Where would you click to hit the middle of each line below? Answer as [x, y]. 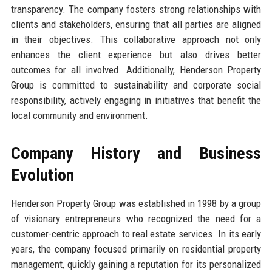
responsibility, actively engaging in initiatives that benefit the [136, 100]
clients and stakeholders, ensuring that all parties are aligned [136, 24]
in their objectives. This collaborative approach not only [136, 39]
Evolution [42, 175]
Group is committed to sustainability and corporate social [136, 85]
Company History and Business [136, 153]
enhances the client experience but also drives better [136, 54]
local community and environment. [79, 115]
